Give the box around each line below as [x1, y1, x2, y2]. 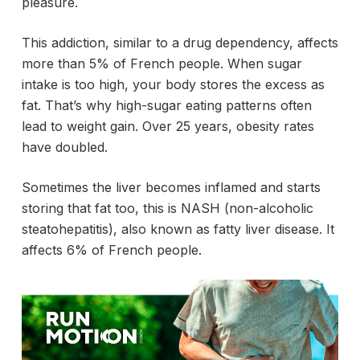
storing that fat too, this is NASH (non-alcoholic [21, 200, 313, 217]
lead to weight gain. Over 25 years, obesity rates [21, 118, 314, 135]
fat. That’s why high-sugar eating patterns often [21, 97, 312, 114]
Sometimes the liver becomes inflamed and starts [21, 179, 321, 196]
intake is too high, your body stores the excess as [21, 76, 325, 93]
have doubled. [21, 139, 108, 156]
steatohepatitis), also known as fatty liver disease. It [21, 221, 334, 238]
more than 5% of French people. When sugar [21, 55, 302, 72]
